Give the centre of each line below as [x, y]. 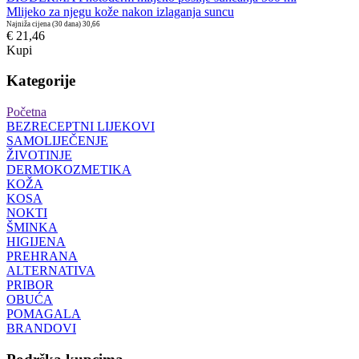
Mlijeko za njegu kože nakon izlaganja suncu [120, 11]
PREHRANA [42, 256]
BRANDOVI [41, 329]
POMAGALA [44, 314]
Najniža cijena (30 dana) [44, 24]
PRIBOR [30, 285]
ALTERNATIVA [51, 271]
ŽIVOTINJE [39, 155]
